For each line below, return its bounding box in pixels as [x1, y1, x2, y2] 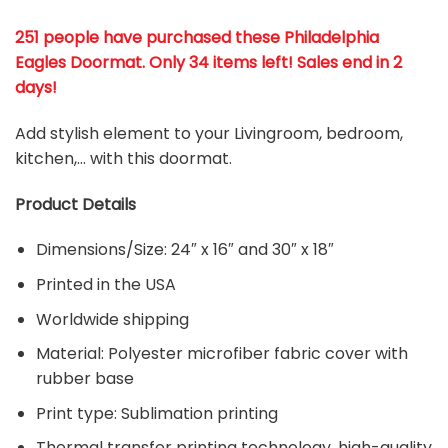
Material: [35, 342, 108, 366]
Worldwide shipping [35, 307, 189, 331]
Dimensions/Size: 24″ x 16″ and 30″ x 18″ [35, 238, 334, 262]
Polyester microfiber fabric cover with [107, 342, 408, 366]
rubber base [35, 367, 134, 391]
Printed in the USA [35, 272, 176, 296]
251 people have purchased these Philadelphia [15, 25, 379, 49]
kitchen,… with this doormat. [15, 146, 232, 170]
